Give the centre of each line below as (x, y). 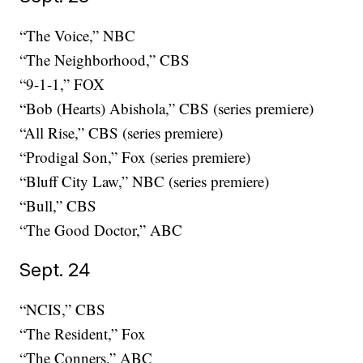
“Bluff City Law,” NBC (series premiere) (145, 181)
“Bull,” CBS (58, 206)
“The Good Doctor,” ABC (101, 230)
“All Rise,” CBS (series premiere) (122, 133)
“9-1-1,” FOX (62, 84)
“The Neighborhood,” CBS (105, 60)
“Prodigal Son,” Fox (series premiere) (135, 157)
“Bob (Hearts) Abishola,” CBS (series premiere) (167, 109)
